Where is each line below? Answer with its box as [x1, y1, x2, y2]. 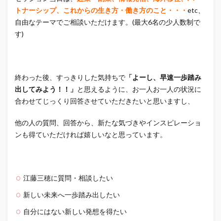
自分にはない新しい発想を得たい [23, 207, 127, 216]
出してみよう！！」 [15, 85, 77, 94]
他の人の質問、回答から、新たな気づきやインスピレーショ [15, 118, 201, 127]
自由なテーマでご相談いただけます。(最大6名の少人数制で [15, 18, 200, 27]
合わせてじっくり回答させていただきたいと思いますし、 [15, 97, 194, 106]
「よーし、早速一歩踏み [125, 73, 201, 82]
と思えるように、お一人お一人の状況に [77, 85, 201, 94]
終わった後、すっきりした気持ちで [15, 73, 125, 82]
